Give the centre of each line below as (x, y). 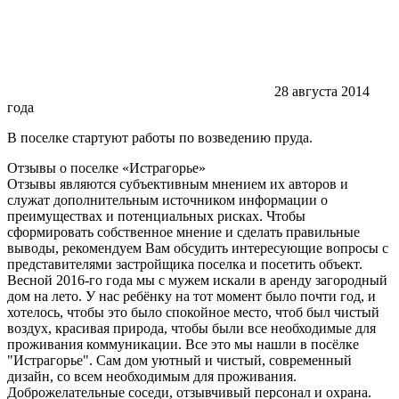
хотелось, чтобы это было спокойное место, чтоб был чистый (193, 312)
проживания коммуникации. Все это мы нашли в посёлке (183, 344)
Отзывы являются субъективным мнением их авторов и (178, 183)
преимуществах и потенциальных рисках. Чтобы (156, 216)
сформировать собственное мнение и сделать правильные (183, 232)
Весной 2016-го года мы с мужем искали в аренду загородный (197, 280)
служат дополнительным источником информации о (167, 199)
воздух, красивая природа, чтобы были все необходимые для (191, 328)
